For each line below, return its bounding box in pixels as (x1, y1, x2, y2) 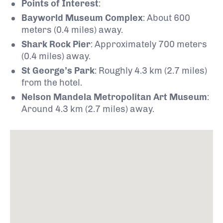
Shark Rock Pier (21, 38, 91, 50)
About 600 (147, 12, 190, 23)
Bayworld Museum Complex (21, 12, 143, 23)
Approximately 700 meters (95, 38, 207, 50)
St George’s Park (21, 65, 95, 76)
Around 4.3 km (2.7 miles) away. (21, 103, 154, 114)
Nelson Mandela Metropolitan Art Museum (21, 91, 207, 103)
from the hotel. (21, 77, 82, 88)
